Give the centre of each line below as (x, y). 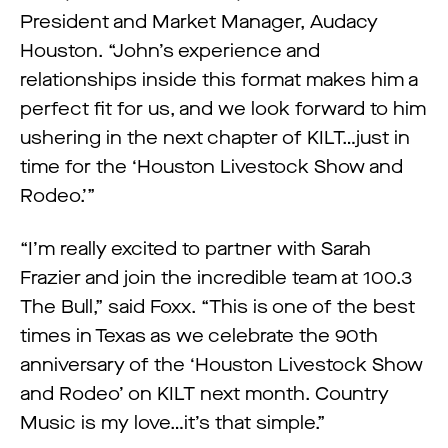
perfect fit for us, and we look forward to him (223, 109)
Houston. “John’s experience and (170, 51)
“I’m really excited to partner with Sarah (195, 249)
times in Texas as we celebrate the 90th (199, 336)
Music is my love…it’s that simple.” (172, 423)
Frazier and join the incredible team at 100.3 (216, 278)
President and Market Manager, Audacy (199, 22)
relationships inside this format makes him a (219, 80)
